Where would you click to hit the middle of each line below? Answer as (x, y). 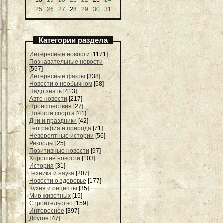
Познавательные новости (66, 61)
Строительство (51, 203)
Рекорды (42, 143)
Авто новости (48, 98)
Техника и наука (52, 173)
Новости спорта (52, 113)
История (42, 166)
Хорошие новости (55, 158)
